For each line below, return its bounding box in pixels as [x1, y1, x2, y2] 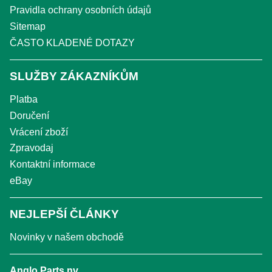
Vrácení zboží [10, 126, 68, 137]
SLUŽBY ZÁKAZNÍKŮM [10, 69, 138, 83]
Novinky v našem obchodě [10, 231, 124, 242]
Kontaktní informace [10, 159, 95, 170]
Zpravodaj [10, 143, 53, 154]
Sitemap [10, 21, 46, 32]
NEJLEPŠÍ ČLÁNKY [10, 207, 119, 220]
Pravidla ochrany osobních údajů [10, 5, 151, 16]
